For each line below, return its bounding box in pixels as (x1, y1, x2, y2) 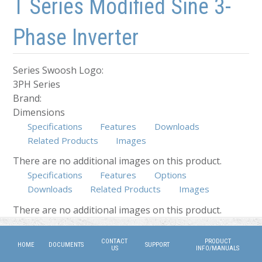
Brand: (13, 92, 44, 105)
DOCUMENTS (49, 240, 84, 249)
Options (154, 169, 187, 181)
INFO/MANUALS (196, 244, 240, 252)
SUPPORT (145, 240, 170, 249)
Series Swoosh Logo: (13, 64, 106, 77)
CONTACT (101, 237, 128, 245)
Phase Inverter (13, 25, 139, 51)
